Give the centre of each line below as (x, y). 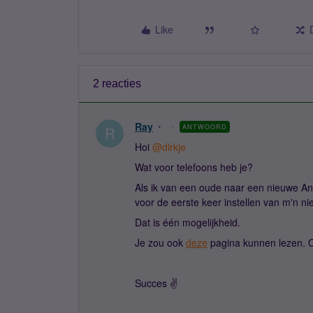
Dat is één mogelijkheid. (189, 222)
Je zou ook (160, 242)
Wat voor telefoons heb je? (194, 167)
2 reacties (117, 83)
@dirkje (169, 147)
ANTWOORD (205, 127)
